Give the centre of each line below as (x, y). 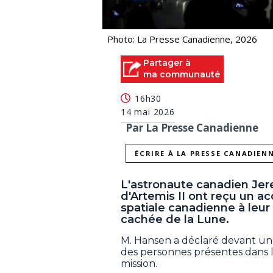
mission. (139, 264)
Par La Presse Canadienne (192, 128)
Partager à (167, 62)
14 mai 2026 (148, 112)
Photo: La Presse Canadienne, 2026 (182, 39)
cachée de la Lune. (175, 220)
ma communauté (182, 74)
